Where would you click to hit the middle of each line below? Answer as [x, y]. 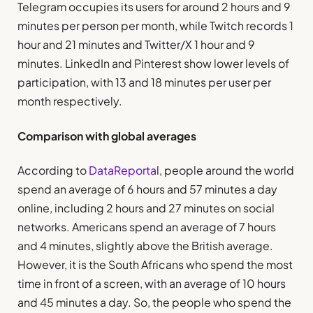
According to [52, 170]
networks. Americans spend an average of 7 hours [147, 226]
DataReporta [122, 170]
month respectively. [70, 101]
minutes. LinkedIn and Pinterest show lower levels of [153, 64]
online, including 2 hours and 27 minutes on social [146, 208]
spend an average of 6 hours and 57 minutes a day [147, 189]
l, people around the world [225, 170]
